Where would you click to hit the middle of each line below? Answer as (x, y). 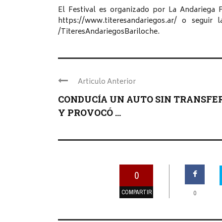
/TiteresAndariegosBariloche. (109, 32)
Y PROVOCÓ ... (89, 113)
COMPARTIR (136, 193)
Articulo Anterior (107, 82)
